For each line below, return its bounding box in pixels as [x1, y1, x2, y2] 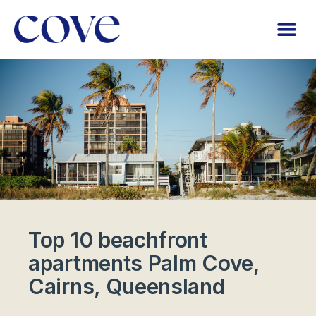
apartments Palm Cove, [28, 250, 260, 276]
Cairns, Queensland [28, 273, 225, 299]
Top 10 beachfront [28, 226, 207, 253]
